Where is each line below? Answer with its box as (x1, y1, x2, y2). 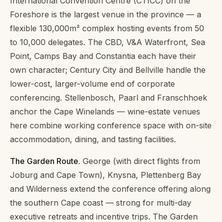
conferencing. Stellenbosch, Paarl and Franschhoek (10, 93, 207, 103)
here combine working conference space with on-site (10, 120, 212, 131)
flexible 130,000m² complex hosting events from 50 (10, 23, 204, 34)
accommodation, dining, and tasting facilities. (10, 134, 176, 145)
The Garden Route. (10, 156, 80, 166)
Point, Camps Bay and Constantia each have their (10, 51, 196, 61)
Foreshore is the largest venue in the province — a (10, 9, 201, 20)
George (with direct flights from (80, 156, 200, 166)
